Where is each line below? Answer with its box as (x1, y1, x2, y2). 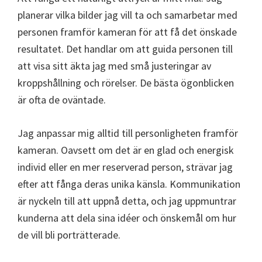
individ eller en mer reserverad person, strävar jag (18, 160, 233, 174)
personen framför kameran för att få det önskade (18, 25, 237, 39)
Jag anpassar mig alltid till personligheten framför (18, 126, 238, 140)
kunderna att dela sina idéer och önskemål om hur (18, 211, 236, 225)
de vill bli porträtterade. (18, 227, 120, 242)
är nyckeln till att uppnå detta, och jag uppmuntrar (18, 194, 236, 208)
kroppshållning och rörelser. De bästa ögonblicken (18, 75, 234, 89)
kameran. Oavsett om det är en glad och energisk (18, 143, 234, 157)
